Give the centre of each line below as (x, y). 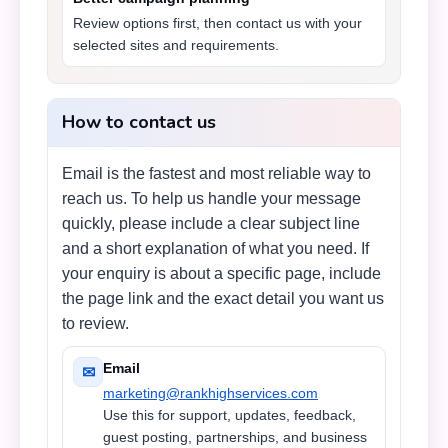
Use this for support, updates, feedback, (229, 415)
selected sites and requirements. (176, 45)
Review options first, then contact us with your (217, 23)
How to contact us (139, 122)
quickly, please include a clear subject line (211, 223)
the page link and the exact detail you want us (223, 298)
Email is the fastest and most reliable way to (216, 173)
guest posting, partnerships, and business (235, 437)
